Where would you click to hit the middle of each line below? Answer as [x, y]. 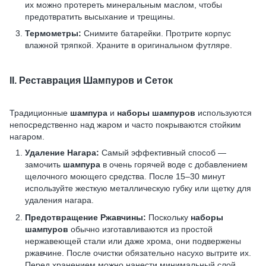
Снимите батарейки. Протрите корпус [156, 34]
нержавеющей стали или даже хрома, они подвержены [133, 241]
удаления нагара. [59, 200]
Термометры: [53, 34]
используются [224, 113]
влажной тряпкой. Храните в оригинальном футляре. [129, 45]
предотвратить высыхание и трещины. [100, 16]
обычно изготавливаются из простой [140, 229]
